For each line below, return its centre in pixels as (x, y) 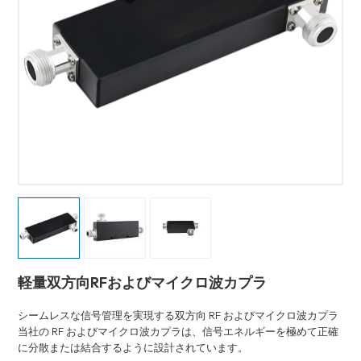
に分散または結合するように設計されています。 (133, 348)
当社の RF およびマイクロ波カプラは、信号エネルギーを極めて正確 (178, 332)
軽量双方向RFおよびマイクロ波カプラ (143, 283)
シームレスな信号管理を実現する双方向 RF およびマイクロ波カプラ (178, 315)
